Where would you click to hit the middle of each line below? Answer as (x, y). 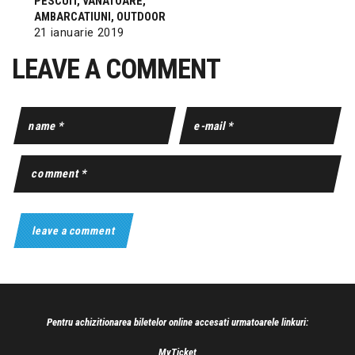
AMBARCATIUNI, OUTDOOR (99, 16)
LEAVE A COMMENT (116, 70)
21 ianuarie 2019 (79, 32)
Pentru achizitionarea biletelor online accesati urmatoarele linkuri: (177, 323)
